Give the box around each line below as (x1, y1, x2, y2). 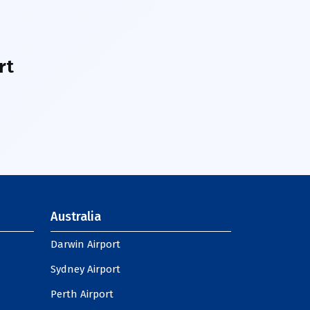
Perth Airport (51, 288, 113, 300)
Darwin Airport (51, 238, 120, 250)
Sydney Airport (51, 263, 120, 275)
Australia (51, 209, 101, 224)
